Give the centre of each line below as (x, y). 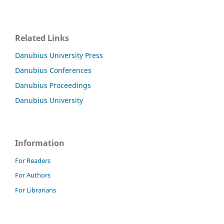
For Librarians (35, 190)
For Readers (33, 160)
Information (40, 143)
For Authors (33, 175)
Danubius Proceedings (53, 85)
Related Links (42, 38)
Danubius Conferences (53, 70)
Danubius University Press (59, 55)
